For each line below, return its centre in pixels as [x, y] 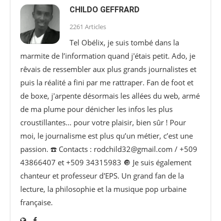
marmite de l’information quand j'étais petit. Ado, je [108, 55]
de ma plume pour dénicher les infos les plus [96, 109]
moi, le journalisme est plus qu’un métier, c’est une [107, 135]
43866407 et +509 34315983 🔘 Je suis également [106, 162]
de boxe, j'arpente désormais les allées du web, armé [110, 95]
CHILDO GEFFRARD [105, 9]
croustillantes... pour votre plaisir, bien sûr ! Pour [103, 122]
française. [37, 202]
